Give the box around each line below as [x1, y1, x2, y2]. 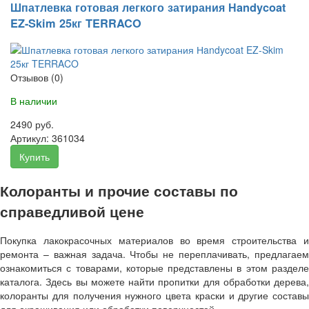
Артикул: [10, 130, 52, 145]
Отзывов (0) [10, 70, 63, 84]
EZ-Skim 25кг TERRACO [10, 15, 141, 32]
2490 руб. [10, 117, 54, 131]
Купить [19, 149, 50, 163]
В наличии [10, 93, 57, 108]
